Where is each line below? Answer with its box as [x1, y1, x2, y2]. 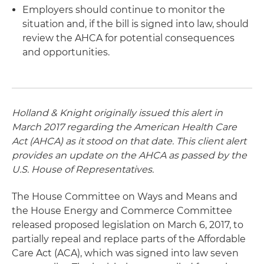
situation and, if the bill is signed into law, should [22, 18, 249, 29]
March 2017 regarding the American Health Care [12, 121, 237, 133]
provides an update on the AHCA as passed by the [12, 150, 247, 161]
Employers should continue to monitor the [22, 4, 225, 15]
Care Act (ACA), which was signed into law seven [12, 247, 239, 259]
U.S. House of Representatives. [12, 164, 154, 175]
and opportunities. [22, 47, 110, 58]
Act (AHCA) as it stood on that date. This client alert [12, 136, 246, 147]
